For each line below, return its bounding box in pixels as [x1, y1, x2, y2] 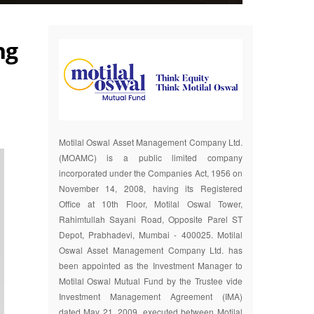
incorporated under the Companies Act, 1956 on [58, 166, 243, 179]
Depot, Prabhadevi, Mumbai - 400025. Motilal [58, 228, 243, 240]
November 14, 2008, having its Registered [58, 182, 243, 194]
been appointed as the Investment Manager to [58, 259, 243, 271]
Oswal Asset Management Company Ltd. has [58, 243, 243, 256]
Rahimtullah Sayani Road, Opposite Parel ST [58, 212, 243, 225]
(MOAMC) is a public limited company [58, 151, 243, 163]
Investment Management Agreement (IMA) [58, 289, 243, 302]
